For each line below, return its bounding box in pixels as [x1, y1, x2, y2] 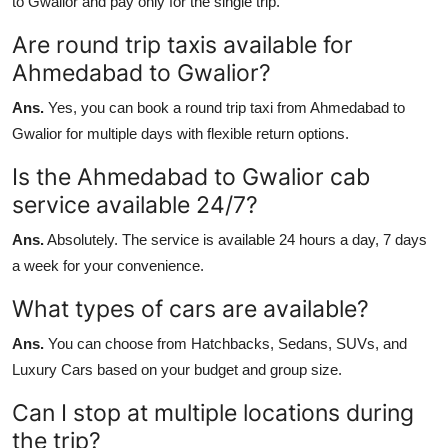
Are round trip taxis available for [12, 29, 353, 59]
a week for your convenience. [12, 256, 204, 274]
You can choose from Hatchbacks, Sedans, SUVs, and [48, 334, 407, 352]
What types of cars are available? [12, 293, 369, 323]
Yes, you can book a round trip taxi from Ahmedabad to [48, 98, 405, 116]
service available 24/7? [12, 189, 258, 219]
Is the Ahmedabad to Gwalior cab [12, 161, 370, 191]
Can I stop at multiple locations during [12, 397, 414, 427]
